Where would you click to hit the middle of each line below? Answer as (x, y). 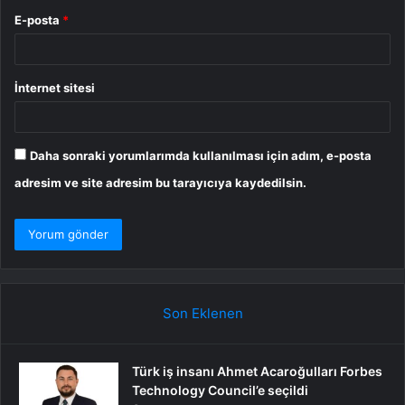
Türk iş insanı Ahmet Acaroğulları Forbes (257, 372)
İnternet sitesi (55, 88)
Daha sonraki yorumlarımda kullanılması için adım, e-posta (201, 156)
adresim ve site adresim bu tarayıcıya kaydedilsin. (160, 183)
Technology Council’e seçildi (220, 391)
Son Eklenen (202, 314)
